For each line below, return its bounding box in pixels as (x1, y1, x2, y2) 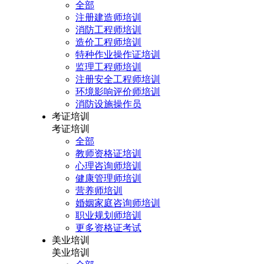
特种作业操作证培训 (75, 49, 160, 60)
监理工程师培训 (75, 62, 141, 72)
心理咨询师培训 (75, 161, 141, 171)
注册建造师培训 (75, 12, 141, 22)
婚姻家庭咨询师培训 (75, 198, 160, 208)
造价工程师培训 (75, 37, 141, 47)
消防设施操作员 (75, 99, 141, 109)
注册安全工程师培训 (75, 74, 160, 84)
